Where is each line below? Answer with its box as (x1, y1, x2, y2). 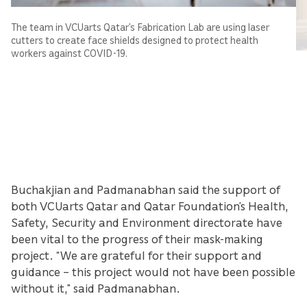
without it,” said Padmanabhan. (11, 280, 180, 296)
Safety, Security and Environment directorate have (11, 214, 282, 230)
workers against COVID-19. (11, 47, 127, 60)
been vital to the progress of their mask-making (11, 231, 263, 247)
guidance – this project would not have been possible (11, 264, 295, 280)
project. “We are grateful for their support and (11, 247, 262, 263)
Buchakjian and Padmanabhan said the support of (11, 182, 280, 197)
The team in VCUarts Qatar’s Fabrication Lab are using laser (11, 21, 269, 34)
